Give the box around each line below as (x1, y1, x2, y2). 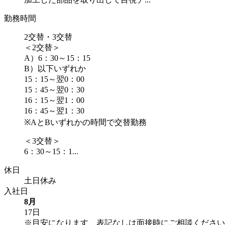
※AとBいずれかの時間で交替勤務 (24, 118, 147, 127)
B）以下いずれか (24, 64, 86, 73)
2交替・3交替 (24, 32, 72, 41)
